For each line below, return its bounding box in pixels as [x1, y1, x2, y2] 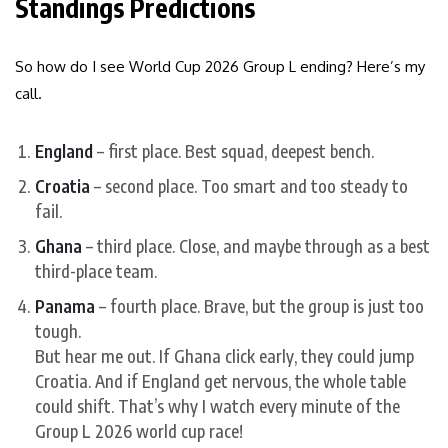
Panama [35, 294, 95, 317]
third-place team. [35, 259, 157, 282]
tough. [35, 319, 81, 342]
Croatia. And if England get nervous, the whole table [35, 369, 406, 392]
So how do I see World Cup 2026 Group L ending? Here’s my [15, 56, 425, 76]
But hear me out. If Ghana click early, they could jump [35, 344, 414, 367]
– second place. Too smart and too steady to [90, 174, 408, 197]
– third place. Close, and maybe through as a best [82, 234, 430, 257]
